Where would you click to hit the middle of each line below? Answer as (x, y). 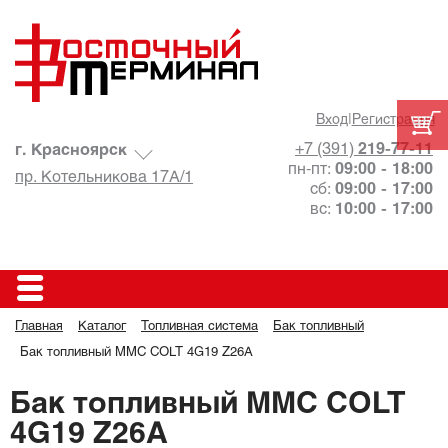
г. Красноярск (71, 150)
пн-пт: (311, 169)
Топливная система (199, 327)
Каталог (102, 327)
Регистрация (393, 120)
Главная (39, 327)
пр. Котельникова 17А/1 (104, 177)
